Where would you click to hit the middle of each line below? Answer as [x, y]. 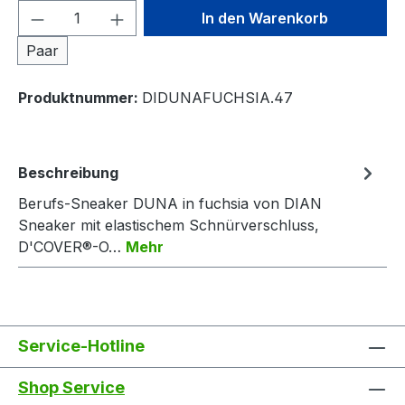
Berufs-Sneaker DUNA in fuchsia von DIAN [170, 203]
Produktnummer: [80, 98]
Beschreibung [68, 173]
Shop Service [71, 387]
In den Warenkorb [265, 18]
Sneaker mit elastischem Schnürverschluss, [169, 225]
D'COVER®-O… [72, 247]
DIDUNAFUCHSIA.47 [217, 98]
